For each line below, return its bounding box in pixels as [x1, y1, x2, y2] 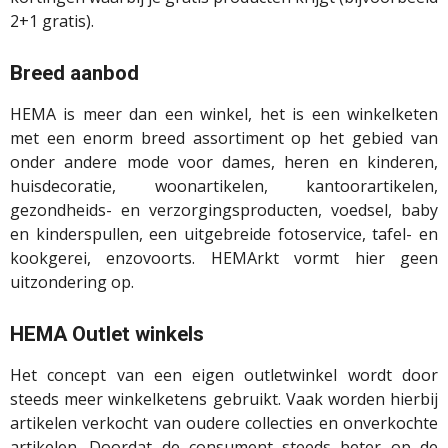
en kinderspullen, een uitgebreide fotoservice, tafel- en [10, 223, 438, 246]
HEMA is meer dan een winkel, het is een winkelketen [10, 103, 438, 126]
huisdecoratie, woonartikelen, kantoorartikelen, [10, 175, 438, 198]
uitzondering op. [10, 271, 138, 294]
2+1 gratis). [10, 10, 94, 33]
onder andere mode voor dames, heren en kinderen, [10, 151, 438, 174]
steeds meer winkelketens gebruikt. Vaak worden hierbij [10, 388, 438, 411]
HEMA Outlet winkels [10, 322, 204, 347]
